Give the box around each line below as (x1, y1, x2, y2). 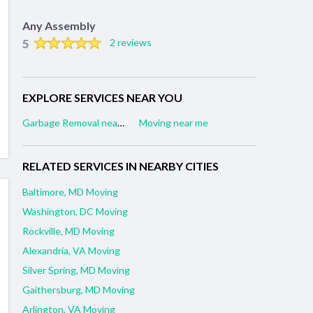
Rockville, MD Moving (22, 225, 115, 238)
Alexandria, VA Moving (22, 245, 120, 257)
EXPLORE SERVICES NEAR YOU (22, 91, 182, 105)
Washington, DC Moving (22, 205, 128, 218)
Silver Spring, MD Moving (22, 264, 130, 277)
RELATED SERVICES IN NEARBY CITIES (22, 159, 219, 173)
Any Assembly (22, 19, 96, 33)
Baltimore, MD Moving (22, 186, 118, 198)
